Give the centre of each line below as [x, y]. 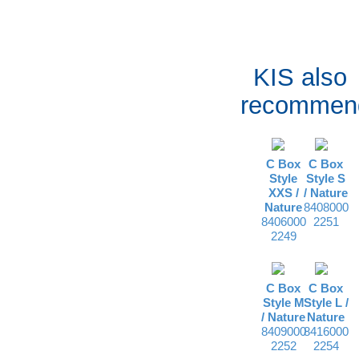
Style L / [326, 302]
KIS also [300, 77]
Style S [326, 178]
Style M [283, 302]
